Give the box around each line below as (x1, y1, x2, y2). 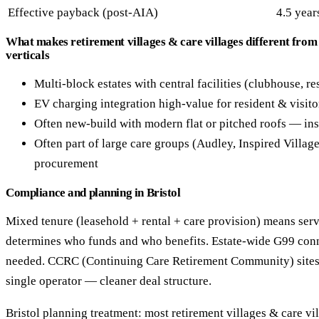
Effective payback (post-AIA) (8, 6, 158, 20)
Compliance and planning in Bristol (6, 186, 181, 200)
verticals (6, 48, 50, 63)
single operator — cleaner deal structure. (6, 274, 211, 288)
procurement (34, 157, 98, 171)
